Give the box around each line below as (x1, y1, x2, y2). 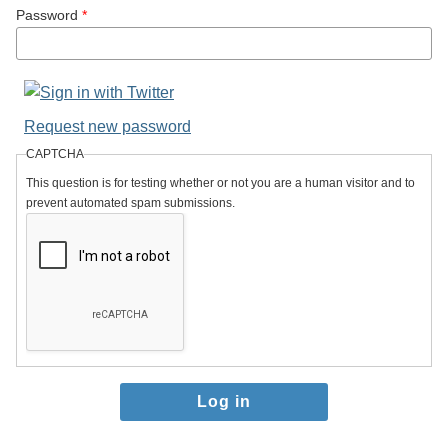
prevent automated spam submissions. (26, 196, 235, 210)
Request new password (24, 118, 191, 135)
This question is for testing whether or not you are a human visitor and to (26, 176, 415, 190)
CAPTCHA (26, 147, 84, 161)
